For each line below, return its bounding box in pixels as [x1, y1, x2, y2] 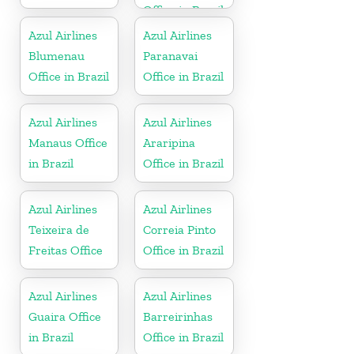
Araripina [143, 134, 196, 150]
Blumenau [28, 47, 85, 63]
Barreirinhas [143, 308, 213, 324]
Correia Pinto [143, 221, 217, 237]
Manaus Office [28, 134, 107, 150]
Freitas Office [28, 242, 103, 258]
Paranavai [143, 47, 198, 63]
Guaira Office [28, 308, 101, 324]
